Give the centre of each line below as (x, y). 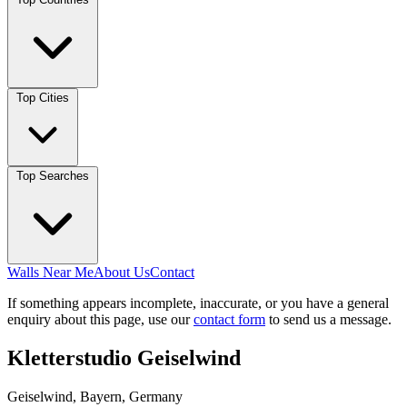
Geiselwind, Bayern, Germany (95, 396)
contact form (229, 319)
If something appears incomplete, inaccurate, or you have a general (198, 303)
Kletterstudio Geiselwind (124, 357)
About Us (122, 272)
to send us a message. (328, 319)
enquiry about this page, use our (100, 319)
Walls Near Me (50, 272)
